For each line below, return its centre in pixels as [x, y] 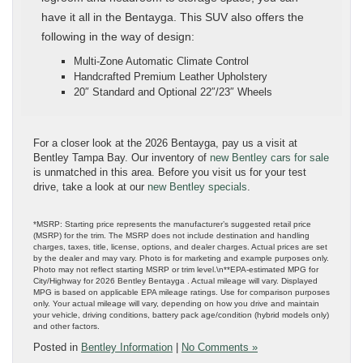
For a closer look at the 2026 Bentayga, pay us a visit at [165, 143]
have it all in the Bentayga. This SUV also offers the [173, 17]
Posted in [57, 348]
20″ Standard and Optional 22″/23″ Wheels [173, 92]
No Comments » [220, 348]
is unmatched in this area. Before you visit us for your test [170, 173]
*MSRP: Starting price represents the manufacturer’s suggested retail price [172, 224]
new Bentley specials [197, 187]
